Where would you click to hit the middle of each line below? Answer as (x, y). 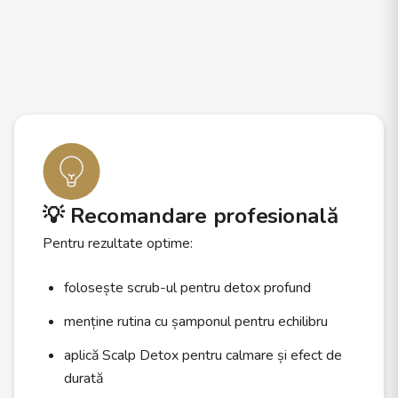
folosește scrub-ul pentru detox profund (187, 288)
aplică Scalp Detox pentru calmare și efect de (203, 355)
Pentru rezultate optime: (118, 243)
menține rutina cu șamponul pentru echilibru (196, 322)
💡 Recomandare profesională (191, 216)
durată (84, 378)
